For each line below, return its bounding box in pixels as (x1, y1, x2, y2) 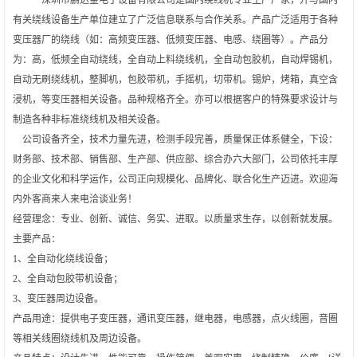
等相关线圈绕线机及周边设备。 (13, 332, 147, 344)
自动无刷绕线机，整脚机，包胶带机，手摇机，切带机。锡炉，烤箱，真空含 (13, 73, 338, 85)
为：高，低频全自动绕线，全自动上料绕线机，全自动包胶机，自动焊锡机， (13, 53, 338, 65)
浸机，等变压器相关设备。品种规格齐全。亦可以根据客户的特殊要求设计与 (13, 93, 338, 105)
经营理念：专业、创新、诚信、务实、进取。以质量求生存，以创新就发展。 (13, 213, 338, 225)
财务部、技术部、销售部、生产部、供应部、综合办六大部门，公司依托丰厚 (13, 153, 338, 165)
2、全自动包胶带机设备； (13, 273, 123, 284)
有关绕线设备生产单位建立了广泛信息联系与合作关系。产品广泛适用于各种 (13, 14, 338, 25)
